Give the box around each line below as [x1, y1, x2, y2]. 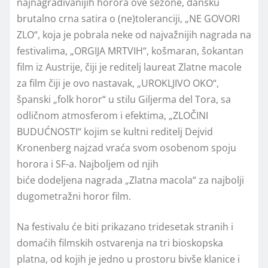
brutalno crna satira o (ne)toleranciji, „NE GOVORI [17, 12, 240, 26]
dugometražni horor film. [17, 190, 131, 203]
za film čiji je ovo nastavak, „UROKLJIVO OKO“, [17, 77, 219, 90]
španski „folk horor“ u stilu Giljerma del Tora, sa [17, 93, 231, 106]
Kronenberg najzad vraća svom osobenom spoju [17, 141, 236, 155]
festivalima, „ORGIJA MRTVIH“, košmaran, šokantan [17, 44, 243, 58]
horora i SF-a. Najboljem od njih [17, 157, 159, 171]
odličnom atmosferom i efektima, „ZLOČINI [17, 109, 208, 123]
